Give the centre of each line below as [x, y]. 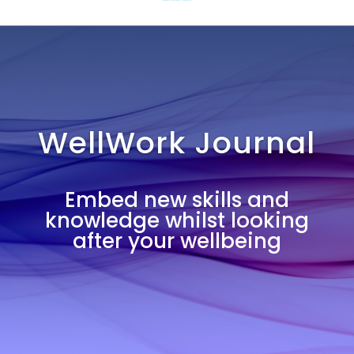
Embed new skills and [177, 200]
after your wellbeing [177, 241]
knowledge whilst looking [177, 220]
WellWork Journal [177, 143]
